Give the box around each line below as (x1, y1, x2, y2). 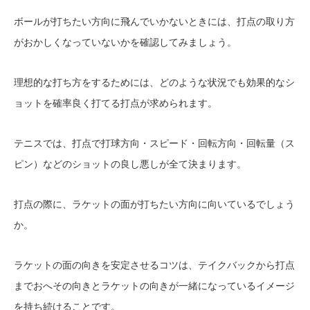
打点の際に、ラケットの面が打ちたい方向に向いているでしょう (14, 198, 295, 210)
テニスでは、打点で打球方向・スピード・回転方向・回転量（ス (14, 137, 295, 149)
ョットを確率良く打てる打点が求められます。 (14, 97, 217, 109)
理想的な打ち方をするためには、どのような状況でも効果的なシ (14, 76, 295, 88)
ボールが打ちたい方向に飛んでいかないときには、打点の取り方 (14, 15, 295, 27)
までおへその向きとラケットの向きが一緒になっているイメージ (14, 280, 295, 291)
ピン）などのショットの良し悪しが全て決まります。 (14, 158, 246, 170)
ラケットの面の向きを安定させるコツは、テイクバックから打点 (14, 259, 295, 271)
